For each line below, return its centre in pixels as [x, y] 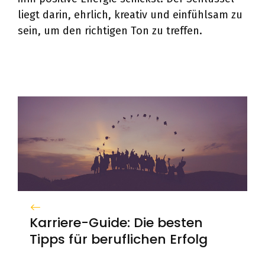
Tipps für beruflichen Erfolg [119, 239]
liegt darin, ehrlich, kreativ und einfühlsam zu [130, 15]
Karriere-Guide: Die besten [116, 222]
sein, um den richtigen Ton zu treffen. [110, 31]
